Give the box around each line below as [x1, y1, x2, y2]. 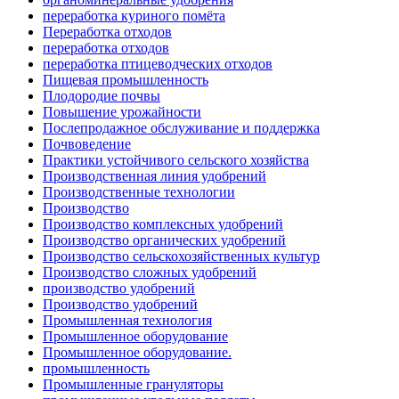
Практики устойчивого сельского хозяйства [43, 152, 309, 168]
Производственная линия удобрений [43, 168, 266, 184]
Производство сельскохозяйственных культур [43, 248, 320, 265]
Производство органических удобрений [43, 232, 286, 248]
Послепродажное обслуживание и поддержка [43, 120, 320, 136]
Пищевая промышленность [43, 72, 208, 88]
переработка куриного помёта [43, 8, 225, 24]
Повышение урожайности [43, 104, 201, 120]
